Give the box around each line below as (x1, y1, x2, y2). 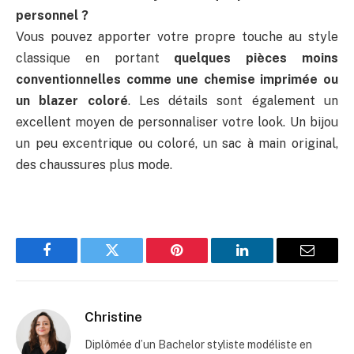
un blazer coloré (16, 92, 128, 108)
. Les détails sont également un (127, 92, 339, 108)
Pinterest (175, 254, 226, 269)
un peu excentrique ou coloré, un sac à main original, (16, 135, 338, 151)
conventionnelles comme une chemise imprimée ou (16, 71, 338, 87)
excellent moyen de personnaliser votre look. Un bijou (16, 114, 338, 130)
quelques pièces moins (174, 50, 339, 66)
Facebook (45, 254, 101, 269)
